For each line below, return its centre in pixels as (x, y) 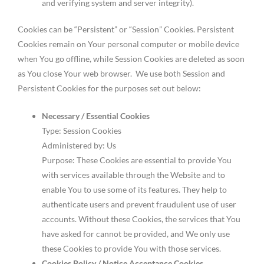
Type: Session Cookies (82, 130)
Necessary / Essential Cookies (96, 115)
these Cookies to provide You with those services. (132, 248)
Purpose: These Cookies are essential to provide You (137, 160)
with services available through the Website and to (134, 174)
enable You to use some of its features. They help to (135, 189)
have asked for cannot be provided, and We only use (136, 233)
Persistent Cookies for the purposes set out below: (109, 88)
